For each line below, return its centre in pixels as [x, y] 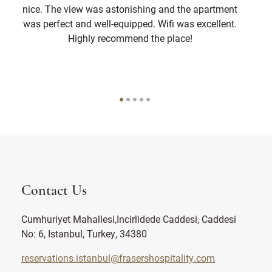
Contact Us [54, 191]
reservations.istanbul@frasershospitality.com [118, 258]
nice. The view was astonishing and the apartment [130, 9]
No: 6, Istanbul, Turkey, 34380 [84, 233]
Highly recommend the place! [130, 38]
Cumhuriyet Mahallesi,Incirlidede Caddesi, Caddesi [129, 219]
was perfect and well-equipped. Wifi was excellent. [130, 23]
